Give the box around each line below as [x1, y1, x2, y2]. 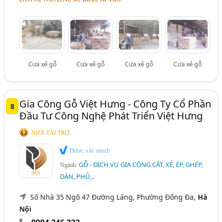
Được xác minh [68, 146, 111, 154]
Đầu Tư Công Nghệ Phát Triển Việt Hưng [19, 109, 203, 122]
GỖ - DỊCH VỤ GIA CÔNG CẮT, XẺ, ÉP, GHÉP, [79, 160, 203, 169]
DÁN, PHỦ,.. [60, 172, 95, 181]
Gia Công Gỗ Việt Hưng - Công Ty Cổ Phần [19, 97, 212, 111]
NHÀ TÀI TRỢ [31, 129, 70, 136]
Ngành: [60, 162, 79, 169]
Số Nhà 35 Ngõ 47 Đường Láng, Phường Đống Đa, [30, 192, 198, 202]
